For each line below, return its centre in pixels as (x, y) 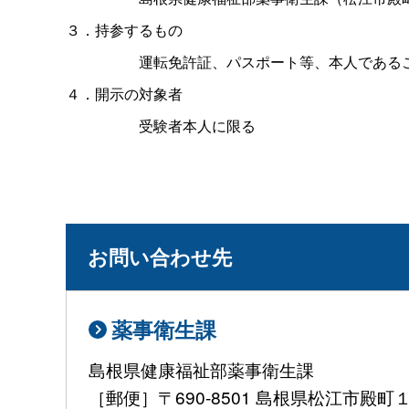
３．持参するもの (124, 29)
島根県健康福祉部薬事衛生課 (201, 370)
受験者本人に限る (197, 125)
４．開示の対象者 (124, 93)
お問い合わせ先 (160, 256)
